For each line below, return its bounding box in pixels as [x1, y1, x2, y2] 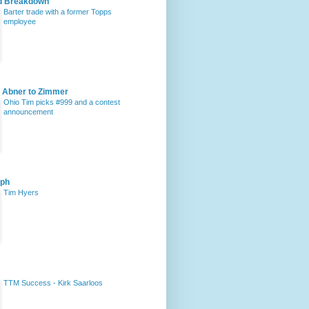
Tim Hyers [3, 188, 39, 197]
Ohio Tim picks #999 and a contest [3, 98, 120, 106]
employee [3, 17, 36, 26]
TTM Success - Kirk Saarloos [3, 279, 103, 287]
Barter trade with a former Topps [3, 8, 112, 16]
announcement [3, 108, 53, 116]
